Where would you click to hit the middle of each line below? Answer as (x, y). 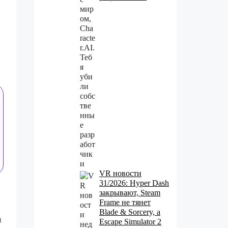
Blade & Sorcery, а (130, 212)
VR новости (120, 173)
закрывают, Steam (130, 192)
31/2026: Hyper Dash (134, 183)
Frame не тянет (125, 202)
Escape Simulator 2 (130, 221)
